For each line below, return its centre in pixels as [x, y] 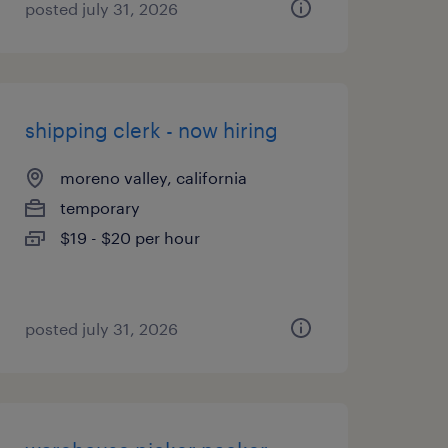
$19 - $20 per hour [129, 237]
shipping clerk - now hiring [151, 130]
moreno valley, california [153, 177]
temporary [99, 207]
